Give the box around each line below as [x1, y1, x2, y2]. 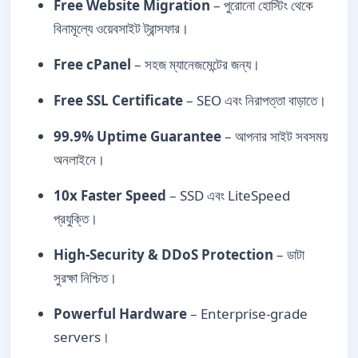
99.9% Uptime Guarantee [54, 126, 221, 145]
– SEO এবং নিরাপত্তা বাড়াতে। [183, 90, 326, 109]
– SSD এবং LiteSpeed [166, 185, 290, 205]
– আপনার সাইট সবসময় [221, 126, 328, 145]
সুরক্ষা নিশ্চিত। [54, 268, 117, 287]
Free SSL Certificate [54, 90, 183, 109]
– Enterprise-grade [187, 304, 308, 323]
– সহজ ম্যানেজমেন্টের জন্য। [131, 54, 260, 74]
